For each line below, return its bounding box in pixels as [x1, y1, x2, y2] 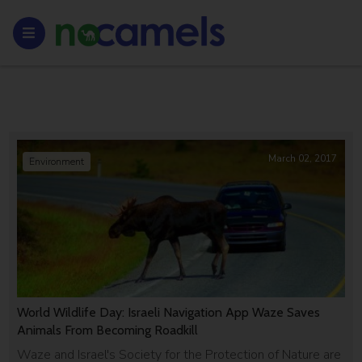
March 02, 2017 [267, 152, 337, 165]
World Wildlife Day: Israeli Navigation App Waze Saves [17, 304, 321, 320]
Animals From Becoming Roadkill [17, 322, 199, 338]
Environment [29, 155, 85, 168]
